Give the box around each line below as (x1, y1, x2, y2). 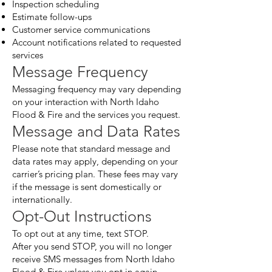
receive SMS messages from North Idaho (12, 253, 175, 265)
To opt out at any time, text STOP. (12, 228, 149, 239)
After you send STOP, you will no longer (12, 240, 172, 252)
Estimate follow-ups (12, 11, 92, 22)
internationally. (12, 194, 72, 205)
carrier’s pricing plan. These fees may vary (12, 168, 178, 180)
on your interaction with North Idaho (12, 96, 159, 107)
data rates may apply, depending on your (12, 155, 178, 167)
